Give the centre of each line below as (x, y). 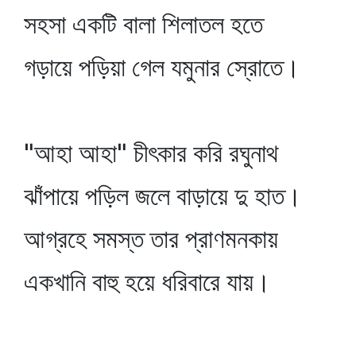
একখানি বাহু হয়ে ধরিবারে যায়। (147, 282)
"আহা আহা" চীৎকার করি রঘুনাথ (151, 153)
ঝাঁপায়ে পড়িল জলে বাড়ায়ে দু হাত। (163, 196)
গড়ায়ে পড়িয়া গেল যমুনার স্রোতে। (162, 67)
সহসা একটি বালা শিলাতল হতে (143, 24)
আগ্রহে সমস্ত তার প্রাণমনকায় (151, 239)
